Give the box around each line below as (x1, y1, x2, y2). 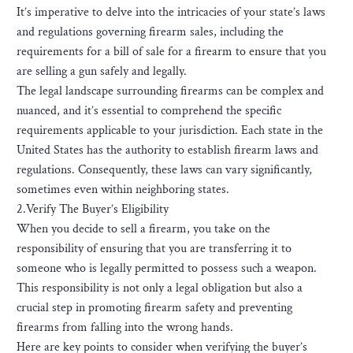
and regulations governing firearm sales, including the (17, 24, 284, 40)
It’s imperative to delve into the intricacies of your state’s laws (17, 4, 325, 20)
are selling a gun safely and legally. (17, 63, 196, 80)
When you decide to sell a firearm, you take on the (17, 221, 270, 237)
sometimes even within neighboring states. (17, 181, 229, 198)
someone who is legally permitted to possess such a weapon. (17, 260, 317, 277)
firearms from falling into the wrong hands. (17, 319, 233, 336)
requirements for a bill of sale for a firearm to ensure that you (17, 43, 326, 60)
